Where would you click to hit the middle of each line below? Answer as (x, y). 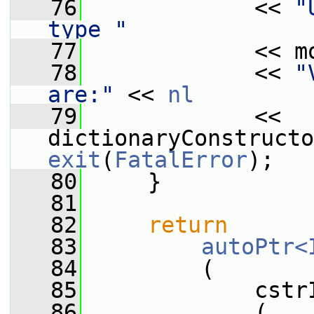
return (188, 225)
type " (88, 29)
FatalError (181, 160)
